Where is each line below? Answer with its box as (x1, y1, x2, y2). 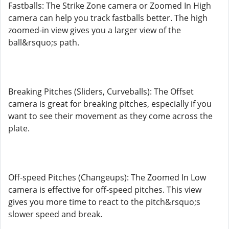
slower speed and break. (8, 209, 102, 220)
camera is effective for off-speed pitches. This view (8, 184, 201, 195)
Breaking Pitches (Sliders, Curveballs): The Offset (8, 86, 194, 97)
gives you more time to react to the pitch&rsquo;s (8, 196, 200, 208)
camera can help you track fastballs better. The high (8, 12, 208, 24)
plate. (8, 123, 30, 134)
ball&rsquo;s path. (8, 37, 79, 48)
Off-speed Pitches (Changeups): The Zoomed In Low (8, 172, 206, 183)
